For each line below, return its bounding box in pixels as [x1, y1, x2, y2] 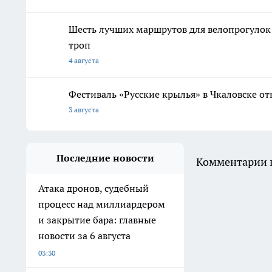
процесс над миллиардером [38, 197, 165, 210]
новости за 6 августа [38, 229, 131, 242]
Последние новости [56, 151, 154, 164]
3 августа [69, 104, 99, 114]
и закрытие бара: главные [38, 213, 156, 226]
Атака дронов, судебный [38, 182, 149, 194]
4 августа [69, 55, 99, 65]
